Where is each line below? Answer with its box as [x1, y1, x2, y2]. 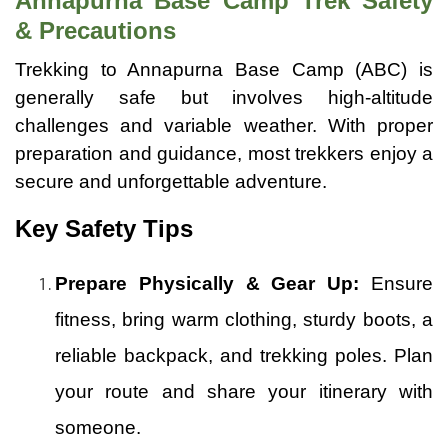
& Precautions [15, 16, 176, 44]
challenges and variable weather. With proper [15, 114, 433, 136]
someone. [55, 416, 141, 438]
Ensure [359, 272, 434, 294]
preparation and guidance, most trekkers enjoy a [15, 142, 433, 164]
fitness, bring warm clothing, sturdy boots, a [55, 308, 433, 330]
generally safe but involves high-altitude [15, 86, 433, 108]
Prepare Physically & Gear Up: [55, 272, 360, 294]
